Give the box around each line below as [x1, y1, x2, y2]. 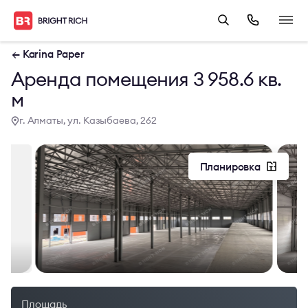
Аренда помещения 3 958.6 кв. [11, 67, 282, 91]
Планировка [199, 159, 261, 173]
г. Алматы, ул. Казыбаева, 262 [19, 114, 157, 126]
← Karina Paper [12, 47, 85, 60]
